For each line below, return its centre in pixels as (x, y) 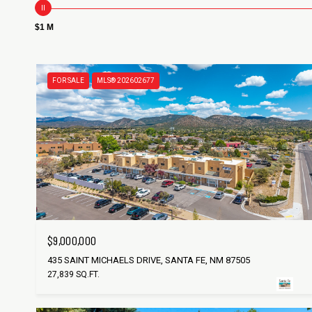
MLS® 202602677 (126, 81)
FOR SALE (68, 81)
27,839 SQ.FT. (73, 274)
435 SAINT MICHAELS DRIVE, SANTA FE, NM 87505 (149, 260)
